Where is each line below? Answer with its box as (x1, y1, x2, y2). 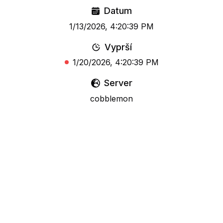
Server (104, 78, 132, 88)
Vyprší (104, 42, 132, 52)
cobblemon (90, 94, 133, 104)
